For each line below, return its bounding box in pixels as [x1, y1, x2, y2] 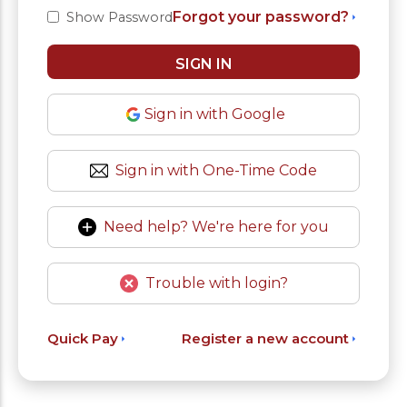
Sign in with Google [144, 104, 286, 123]
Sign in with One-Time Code [115, 161, 317, 179]
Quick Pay [47, 329, 118, 347]
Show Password [66, 8, 173, 25]
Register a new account [182, 329, 349, 347]
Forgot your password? [173, 7, 349, 25]
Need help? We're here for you [104, 217, 329, 235]
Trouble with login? [144, 273, 288, 292]
